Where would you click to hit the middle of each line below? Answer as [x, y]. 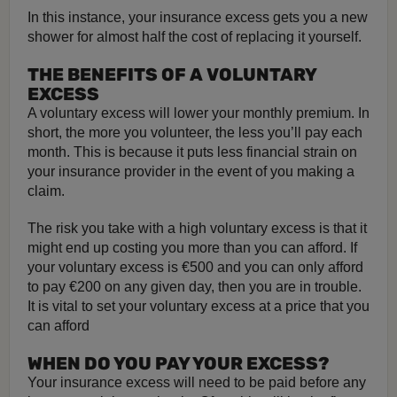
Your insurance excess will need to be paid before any [197, 382]
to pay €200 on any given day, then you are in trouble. [195, 287]
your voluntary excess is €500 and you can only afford [195, 267]
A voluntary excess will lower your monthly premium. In [198, 113]
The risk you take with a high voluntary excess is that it [197, 228]
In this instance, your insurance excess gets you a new [198, 17]
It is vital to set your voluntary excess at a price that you [198, 306]
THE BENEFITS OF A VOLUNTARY [172, 74]
